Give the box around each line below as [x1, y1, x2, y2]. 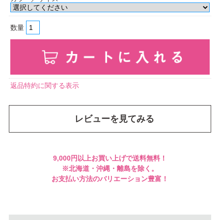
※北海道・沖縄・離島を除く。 [62, 164, 158, 172]
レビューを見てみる [75, 113, 154, 124]
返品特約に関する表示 [10, 81, 79, 89]
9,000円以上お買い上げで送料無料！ [53, 154, 167, 162]
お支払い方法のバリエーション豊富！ [52, 174, 168, 183]
